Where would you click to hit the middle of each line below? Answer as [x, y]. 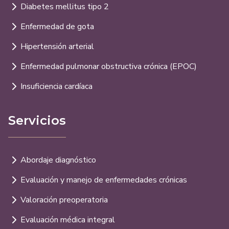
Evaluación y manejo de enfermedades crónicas [104, 180]
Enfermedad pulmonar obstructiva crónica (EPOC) [109, 67]
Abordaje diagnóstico [58, 160]
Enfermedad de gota [57, 27]
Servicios [37, 121]
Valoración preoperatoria [64, 200]
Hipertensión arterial [57, 47]
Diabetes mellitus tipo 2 [65, 7]
